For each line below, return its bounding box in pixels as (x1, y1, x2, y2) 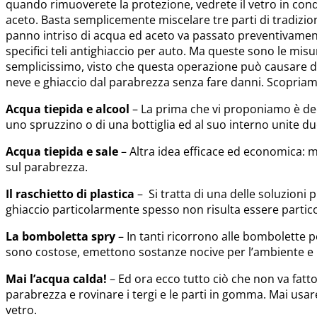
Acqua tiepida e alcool (6, 101, 129, 117)
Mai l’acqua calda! (6, 271, 107, 287)
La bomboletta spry (6, 229, 115, 244)
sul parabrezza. (6, 159, 88, 175)
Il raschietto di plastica (6, 186, 134, 202)
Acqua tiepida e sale (6, 144, 118, 159)
